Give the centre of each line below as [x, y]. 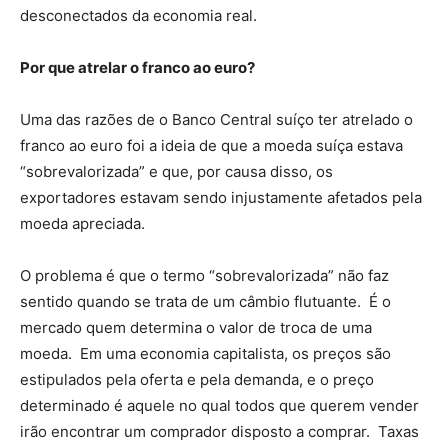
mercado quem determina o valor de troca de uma [196, 327]
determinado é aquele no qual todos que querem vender [219, 405]
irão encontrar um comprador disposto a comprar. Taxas [219, 431]
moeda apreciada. [82, 223]
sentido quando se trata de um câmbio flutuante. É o [205, 301]
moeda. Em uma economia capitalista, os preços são [205, 353]
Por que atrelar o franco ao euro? [137, 67]
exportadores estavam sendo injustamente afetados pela [221, 197]
